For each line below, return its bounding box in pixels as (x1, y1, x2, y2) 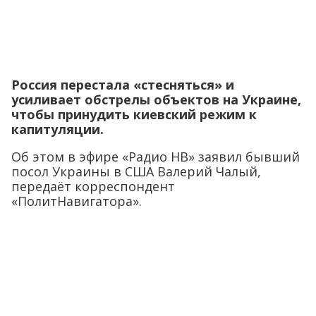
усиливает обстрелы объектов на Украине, (11, 91, 301, 109)
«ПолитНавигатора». (11, 193, 142, 210)
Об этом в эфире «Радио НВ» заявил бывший (11, 148, 300, 166)
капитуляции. (11, 121, 104, 138)
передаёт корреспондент (11, 178, 175, 195)
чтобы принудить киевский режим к (11, 106, 257, 123)
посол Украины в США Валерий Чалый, (11, 163, 261, 181)
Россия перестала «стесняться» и (11, 76, 234, 94)
